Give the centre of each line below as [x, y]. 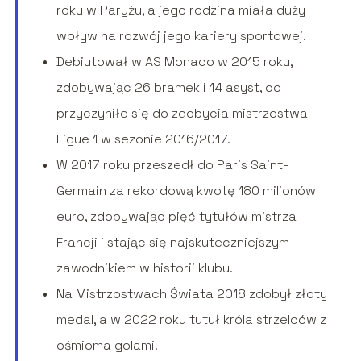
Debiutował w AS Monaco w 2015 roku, [174, 62]
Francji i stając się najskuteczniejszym [172, 243]
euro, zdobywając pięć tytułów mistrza [176, 217]
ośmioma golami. [107, 346]
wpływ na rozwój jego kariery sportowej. [181, 36]
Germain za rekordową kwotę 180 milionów [186, 191]
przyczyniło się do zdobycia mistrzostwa [182, 114]
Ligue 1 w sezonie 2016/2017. [143, 139]
